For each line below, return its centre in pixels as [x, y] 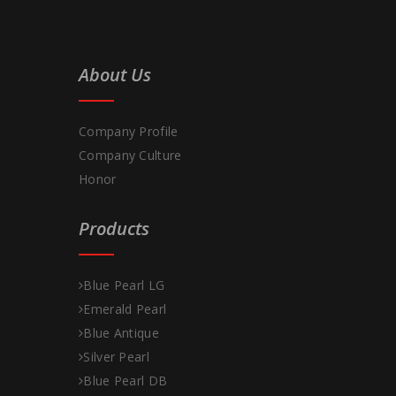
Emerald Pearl [125, 308]
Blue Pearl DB [126, 380]
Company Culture [130, 155]
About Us [115, 74]
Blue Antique [121, 332]
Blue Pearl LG [124, 285]
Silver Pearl [116, 356]
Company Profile [129, 131]
